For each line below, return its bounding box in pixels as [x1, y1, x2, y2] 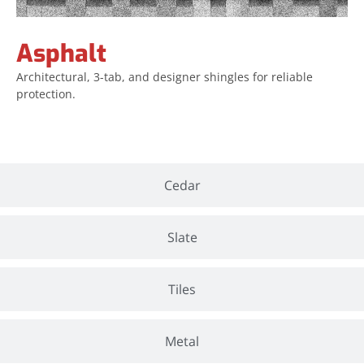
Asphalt [16, 37, 106, 71]
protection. [16, 86, 76, 102]
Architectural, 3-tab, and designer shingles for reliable [16, 69, 313, 85]
